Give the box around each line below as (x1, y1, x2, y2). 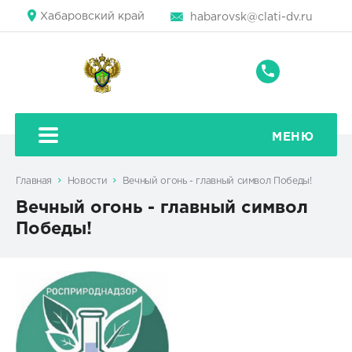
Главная (15, 177, 53, 186)
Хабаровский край (39, 11, 145, 21)
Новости (67, 177, 108, 186)
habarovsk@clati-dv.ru (190, 13, 313, 22)
